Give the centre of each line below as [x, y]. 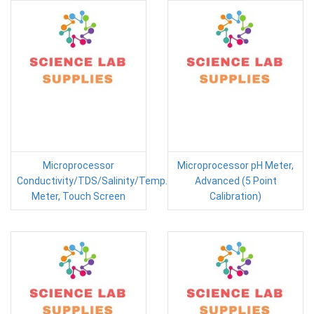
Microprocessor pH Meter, [235, 166]
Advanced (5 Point [235, 181]
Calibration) [235, 197]
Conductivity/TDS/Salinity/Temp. [92, 181]
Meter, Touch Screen [78, 197]
